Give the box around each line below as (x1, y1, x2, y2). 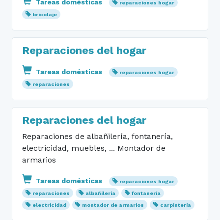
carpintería (160, 202, 192, 208)
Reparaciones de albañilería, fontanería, (22, 132, 173, 141)
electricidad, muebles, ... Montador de (22, 143, 165, 153)
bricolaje (32, 11, 57, 18)
